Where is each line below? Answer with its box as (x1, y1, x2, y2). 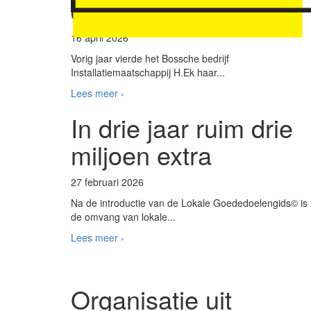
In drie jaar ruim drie (71, 110, 293, 145)
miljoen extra (71, 137, 212, 172)
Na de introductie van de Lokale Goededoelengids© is (71, 196, 308, 210)
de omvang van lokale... (71, 210, 176, 224)
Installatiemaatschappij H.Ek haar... (71, 65, 225, 79)
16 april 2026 (71, 31, 128, 44)
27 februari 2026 (71, 175, 144, 189)
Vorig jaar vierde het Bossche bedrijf (71, 51, 229, 65)
